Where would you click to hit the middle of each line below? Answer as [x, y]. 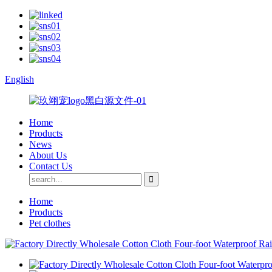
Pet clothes [50, 223]
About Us [48, 155]
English [19, 79]
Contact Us [51, 166]
